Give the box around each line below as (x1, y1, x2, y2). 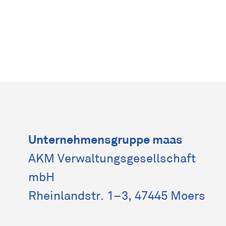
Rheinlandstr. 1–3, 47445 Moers (28, 189, 205, 204)
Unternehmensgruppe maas (28, 132, 183, 148)
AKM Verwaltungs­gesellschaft (28, 151, 196, 166)
